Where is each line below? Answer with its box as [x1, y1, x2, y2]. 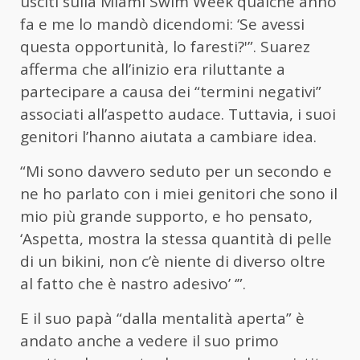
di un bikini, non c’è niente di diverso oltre [20, 251, 325, 272]
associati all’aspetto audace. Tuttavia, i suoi [20, 104, 336, 125]
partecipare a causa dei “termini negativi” [20, 81, 321, 103]
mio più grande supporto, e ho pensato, [20, 206, 313, 227]
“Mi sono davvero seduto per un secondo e [20, 161, 332, 182]
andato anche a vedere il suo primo [20, 330, 279, 352]
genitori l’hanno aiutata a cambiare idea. [20, 126, 317, 148]
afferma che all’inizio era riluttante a [20, 59, 285, 80]
